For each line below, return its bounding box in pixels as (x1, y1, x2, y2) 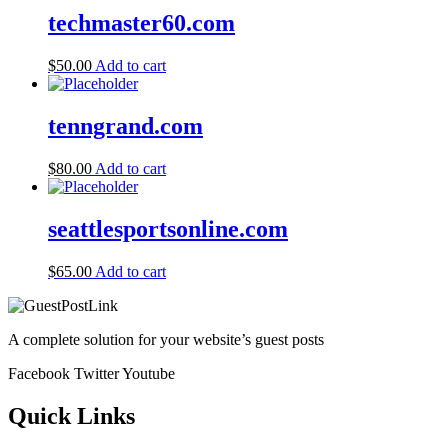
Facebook (8, 364, 70, 382)
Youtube (122, 364, 175, 382)
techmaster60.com (48, 10, 235, 37)
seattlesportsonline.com (48, 215, 288, 242)
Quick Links (8, 402, 135, 429)
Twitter (74, 364, 119, 382)
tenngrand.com (48, 113, 203, 140)
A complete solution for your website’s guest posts (8, 330, 324, 348)
